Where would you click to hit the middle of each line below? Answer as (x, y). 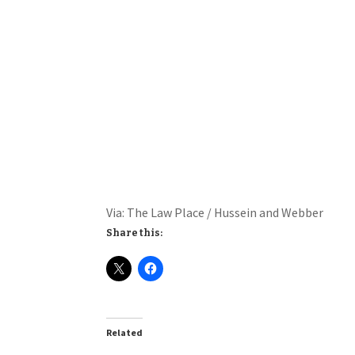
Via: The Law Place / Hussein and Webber (215, 212)
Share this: (135, 233)
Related (125, 332)
